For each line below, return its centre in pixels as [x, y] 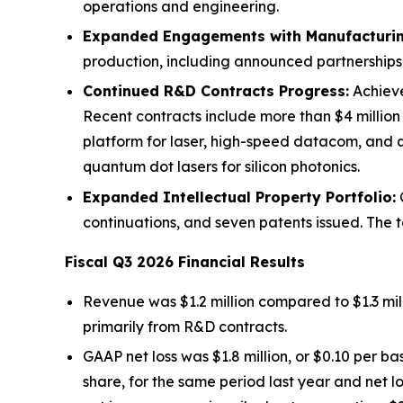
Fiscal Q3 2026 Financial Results [185, 261]
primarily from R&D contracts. [185, 326]
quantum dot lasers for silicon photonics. [221, 167]
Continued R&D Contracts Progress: [216, 91]
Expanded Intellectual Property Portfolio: [239, 197]
